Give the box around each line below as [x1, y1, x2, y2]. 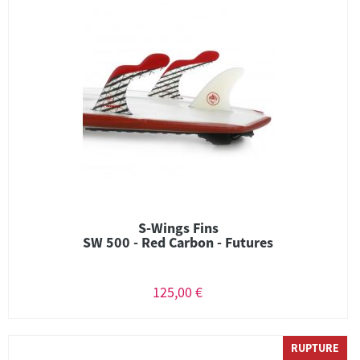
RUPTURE [291, 341, 339, 355]
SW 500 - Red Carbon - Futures [83, 233, 273, 252]
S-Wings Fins [137, 219, 219, 237]
